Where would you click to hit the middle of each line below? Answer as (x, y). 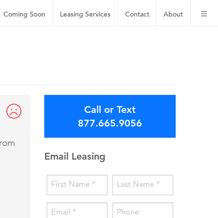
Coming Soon (25, 15)
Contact (137, 15)
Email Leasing (75, 156)
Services (98, 15)
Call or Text (110, 110)
